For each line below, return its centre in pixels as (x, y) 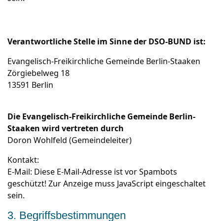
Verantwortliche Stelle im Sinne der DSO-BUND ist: (107, 41)
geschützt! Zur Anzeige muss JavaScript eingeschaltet (107, 184)
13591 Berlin (30, 85)
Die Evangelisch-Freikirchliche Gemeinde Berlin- (101, 116)
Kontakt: (23, 160)
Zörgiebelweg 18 (38, 73)
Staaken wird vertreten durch (67, 128)
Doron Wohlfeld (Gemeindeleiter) (70, 140)
